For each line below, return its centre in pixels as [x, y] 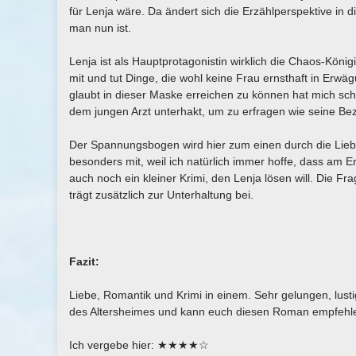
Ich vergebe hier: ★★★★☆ [139, 345]
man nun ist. [100, 28]
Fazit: [84, 261]
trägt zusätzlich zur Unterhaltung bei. [161, 195]
